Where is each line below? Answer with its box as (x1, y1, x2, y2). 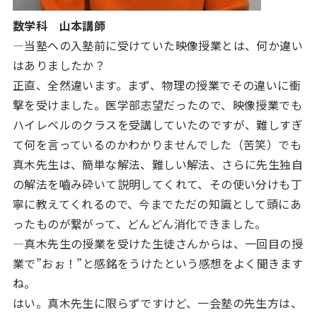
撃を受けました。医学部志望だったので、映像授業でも (12, 96, 302, 114)
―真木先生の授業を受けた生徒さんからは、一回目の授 (12, 235, 303, 253)
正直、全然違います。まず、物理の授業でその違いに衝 (12, 76, 301, 94)
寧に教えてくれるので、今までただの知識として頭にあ (12, 195, 301, 213)
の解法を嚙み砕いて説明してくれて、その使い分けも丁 (12, 175, 302, 193)
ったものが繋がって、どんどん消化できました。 (12, 215, 267, 233)
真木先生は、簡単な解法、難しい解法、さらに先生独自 (12, 156, 303, 173)
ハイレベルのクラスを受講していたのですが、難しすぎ (12, 116, 303, 134)
